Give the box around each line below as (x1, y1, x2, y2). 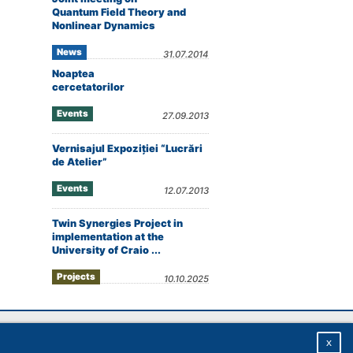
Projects (57, 271, 95, 282)
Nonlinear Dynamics (52, 20, 155, 32)
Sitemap (86, 331, 122, 343)
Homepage (22, 331, 70, 343)
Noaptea (52, 68, 95, 80)
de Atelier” (52, 156, 107, 168)
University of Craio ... (52, 244, 161, 256)
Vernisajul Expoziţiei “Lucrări (52, 143, 203, 154)
